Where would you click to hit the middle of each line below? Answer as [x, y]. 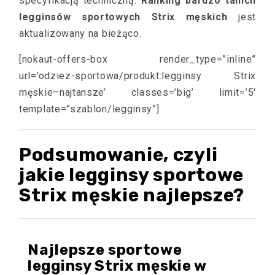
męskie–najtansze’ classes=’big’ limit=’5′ [137, 92]
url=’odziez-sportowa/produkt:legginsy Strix [137, 76]
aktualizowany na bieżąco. [80, 33]
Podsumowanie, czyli [118, 155]
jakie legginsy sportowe [132, 175]
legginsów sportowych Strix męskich [123, 17]
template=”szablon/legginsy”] [89, 109]
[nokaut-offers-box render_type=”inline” [137, 59]
